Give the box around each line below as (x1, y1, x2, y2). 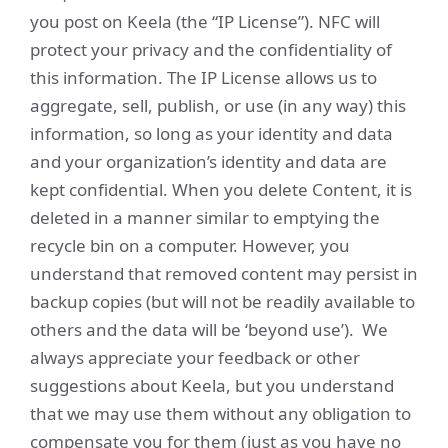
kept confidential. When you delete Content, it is (30, 178, 412, 201)
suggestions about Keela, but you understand (30, 374, 394, 397)
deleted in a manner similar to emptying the (30, 206, 380, 229)
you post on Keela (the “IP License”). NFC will (30, 10, 380, 33)
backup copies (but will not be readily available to (30, 290, 415, 313)
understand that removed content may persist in (30, 262, 418, 285)
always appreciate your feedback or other (30, 346, 360, 369)
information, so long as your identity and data (30, 122, 393, 145)
